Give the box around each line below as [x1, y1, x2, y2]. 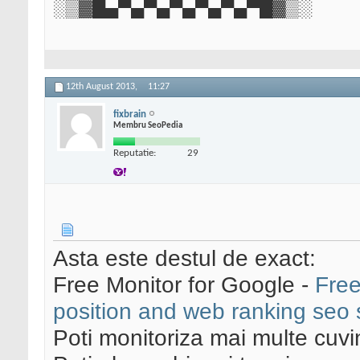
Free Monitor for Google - [53, 272, 315, 298]
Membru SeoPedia [113, 121, 182, 130]
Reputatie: [113, 147, 156, 158]
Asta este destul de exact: [53, 245, 316, 272]
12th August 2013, [66, 82, 140, 92]
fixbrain [113, 108, 146, 120]
